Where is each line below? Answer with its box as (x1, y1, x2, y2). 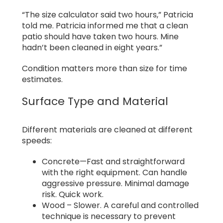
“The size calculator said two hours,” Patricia (22, 9, 193, 21)
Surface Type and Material (22, 94, 168, 110)
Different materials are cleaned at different (22, 124, 193, 136)
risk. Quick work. (42, 189, 104, 201)
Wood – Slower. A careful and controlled (42, 200, 199, 212)
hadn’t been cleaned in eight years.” (22, 42, 162, 54)
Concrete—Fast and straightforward (42, 156, 185, 168)
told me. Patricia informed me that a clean (22, 20, 188, 32)
